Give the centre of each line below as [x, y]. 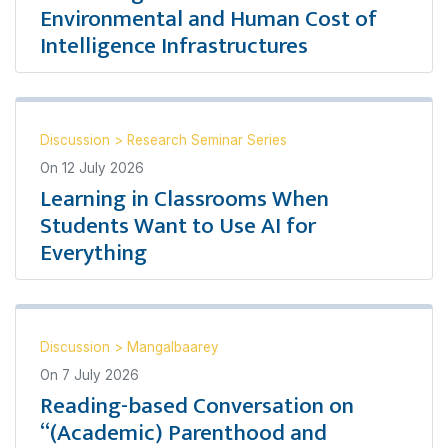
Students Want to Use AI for [178, 225]
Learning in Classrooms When [184, 198]
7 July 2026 [100, 374]
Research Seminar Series [207, 139]
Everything [93, 252]
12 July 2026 [103, 167]
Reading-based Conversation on [197, 405]
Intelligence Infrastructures [174, 45]
